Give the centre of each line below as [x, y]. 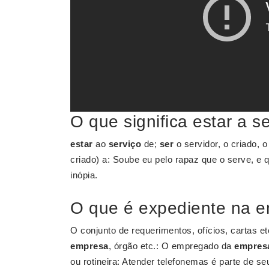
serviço [125, 144]
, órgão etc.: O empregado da [171, 246]
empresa [89, 246]
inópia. [84, 175]
